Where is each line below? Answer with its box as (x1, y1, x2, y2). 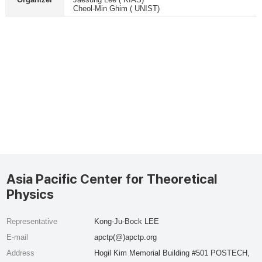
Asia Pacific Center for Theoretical (6, 171, 218, 187)
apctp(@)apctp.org (94, 233, 157, 242)
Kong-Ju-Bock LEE (94, 217, 159, 226)
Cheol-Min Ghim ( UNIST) (73, 4, 160, 13)
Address (6, 249, 35, 257)
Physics (6, 187, 54, 202)
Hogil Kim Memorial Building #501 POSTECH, (94, 249, 250, 257)
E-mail (6, 233, 29, 242)
